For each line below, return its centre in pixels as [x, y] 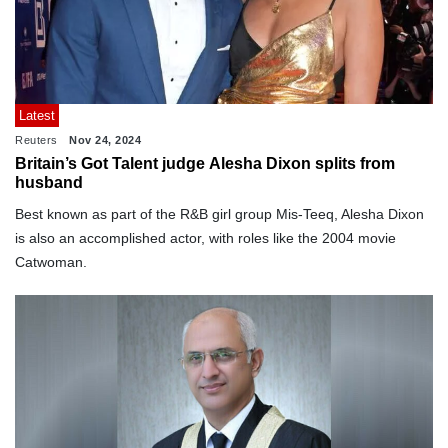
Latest [37, 115]
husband [49, 182]
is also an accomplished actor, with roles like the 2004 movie [205, 237]
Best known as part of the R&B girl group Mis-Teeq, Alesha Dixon [219, 213]
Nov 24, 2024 [105, 139]
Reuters [36, 139]
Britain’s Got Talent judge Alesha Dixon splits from [205, 163]
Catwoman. [51, 261]
